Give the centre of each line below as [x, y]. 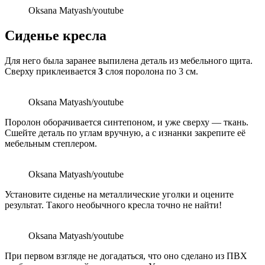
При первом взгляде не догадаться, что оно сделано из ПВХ [126, 256]
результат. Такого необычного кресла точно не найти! [113, 205]
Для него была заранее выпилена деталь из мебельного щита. [129, 61]
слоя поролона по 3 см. [151, 72]
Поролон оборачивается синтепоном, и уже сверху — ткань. [127, 122]
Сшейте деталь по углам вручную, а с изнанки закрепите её [125, 133]
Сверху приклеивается [50, 72]
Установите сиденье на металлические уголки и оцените [119, 195]
